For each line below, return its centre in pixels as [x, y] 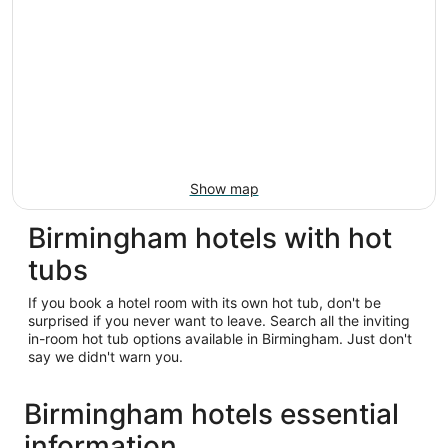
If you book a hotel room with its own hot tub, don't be [204, 302]
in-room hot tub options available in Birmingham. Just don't [220, 338]
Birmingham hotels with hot [210, 237]
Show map [224, 188]
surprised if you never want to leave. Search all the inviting [219, 320]
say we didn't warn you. [105, 356]
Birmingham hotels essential [211, 413]
